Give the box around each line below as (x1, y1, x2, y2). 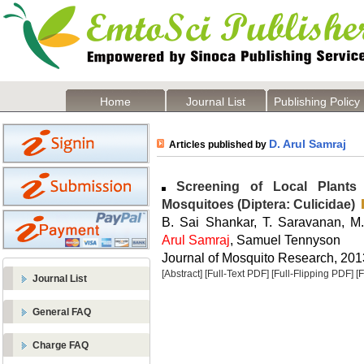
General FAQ (32, 306, 91, 318)
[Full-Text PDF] (205, 268, 269, 279)
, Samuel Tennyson (230, 232, 340, 247)
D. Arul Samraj (269, 137, 346, 150)
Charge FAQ (32, 340, 89, 351)
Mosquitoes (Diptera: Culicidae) (162, 197, 355, 211)
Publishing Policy (274, 95, 360, 108)
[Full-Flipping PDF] (271, 268, 353, 279)
